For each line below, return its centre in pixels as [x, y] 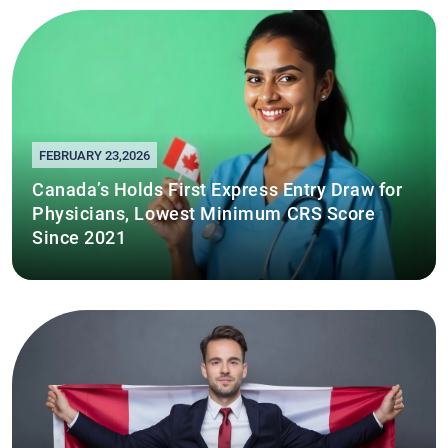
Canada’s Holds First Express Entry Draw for [217, 188]
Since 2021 [79, 236]
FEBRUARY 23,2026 [94, 154]
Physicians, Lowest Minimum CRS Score [204, 212]
